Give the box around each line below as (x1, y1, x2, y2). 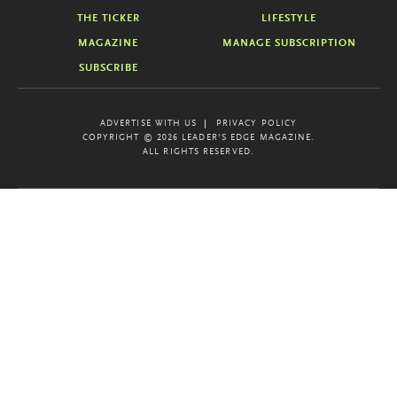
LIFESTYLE (261, 12, 316, 24)
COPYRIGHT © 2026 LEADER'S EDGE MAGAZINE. (82, 133, 315, 143)
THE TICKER (76, 12, 140, 24)
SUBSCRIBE (78, 62, 138, 74)
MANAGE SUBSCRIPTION (222, 37, 356, 49)
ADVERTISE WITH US (99, 119, 198, 128)
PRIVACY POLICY (215, 119, 298, 128)
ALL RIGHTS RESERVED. (143, 147, 254, 157)
